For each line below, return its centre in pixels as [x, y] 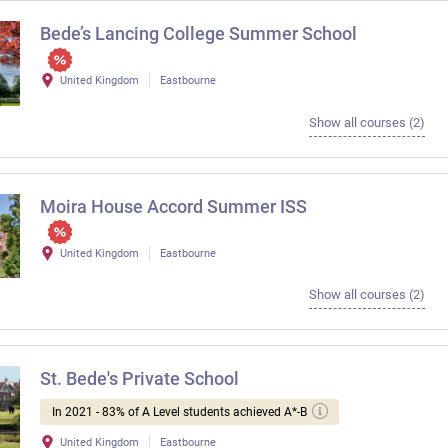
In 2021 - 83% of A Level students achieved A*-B [179, 412]
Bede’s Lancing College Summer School [198, 34]
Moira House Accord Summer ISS [173, 206]
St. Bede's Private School [139, 379]
